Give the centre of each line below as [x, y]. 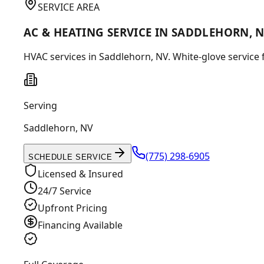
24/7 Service [65, 191]
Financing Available [80, 225]
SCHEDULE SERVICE [70, 157]
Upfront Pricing [72, 208]
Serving [40, 106]
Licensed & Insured [80, 174]
